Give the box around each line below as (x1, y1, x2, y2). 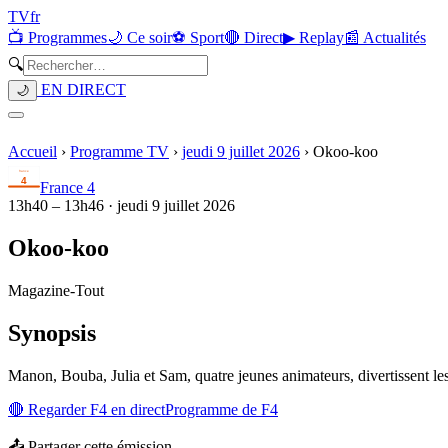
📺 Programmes (8, 29, 107, 46)
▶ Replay (283, 29, 344, 46)
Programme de (165, 400, 261, 418)
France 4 (40, 179, 95, 196)
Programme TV (70, 143, 169, 160)
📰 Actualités (344, 29, 426, 46)
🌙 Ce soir (107, 29, 172, 46)
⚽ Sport (172, 29, 224, 46)
